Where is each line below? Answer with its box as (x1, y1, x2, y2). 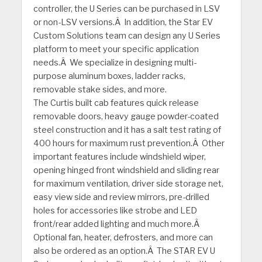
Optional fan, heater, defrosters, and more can (33, 232, 213, 243)
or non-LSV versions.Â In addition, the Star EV (33, 16, 213, 27)
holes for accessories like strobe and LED (33, 205, 197, 216)
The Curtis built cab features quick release (33, 97, 199, 108)
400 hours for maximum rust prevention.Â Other (33, 137, 225, 149)
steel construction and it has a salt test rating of (33, 124, 221, 135)
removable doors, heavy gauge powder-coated (33, 111, 219, 122)
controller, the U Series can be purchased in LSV (33, 3, 220, 14)
